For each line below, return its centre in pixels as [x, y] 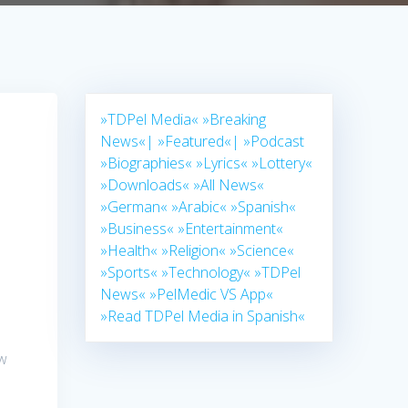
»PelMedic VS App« [212, 295]
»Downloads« [145, 185]
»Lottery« [282, 163]
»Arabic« [199, 207]
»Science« [262, 251]
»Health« [129, 251]
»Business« [138, 229]
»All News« [229, 185]
